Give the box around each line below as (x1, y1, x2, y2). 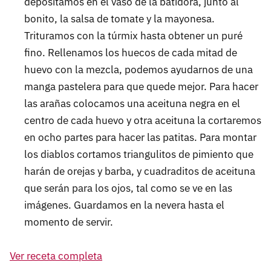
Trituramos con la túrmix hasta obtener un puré (24, 29, 243, 43)
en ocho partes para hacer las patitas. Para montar (24, 131, 256, 145)
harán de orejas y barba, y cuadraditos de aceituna (24, 165, 255, 178)
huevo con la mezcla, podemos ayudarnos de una (24, 63, 253, 77)
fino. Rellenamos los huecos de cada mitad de (24, 46, 237, 60)
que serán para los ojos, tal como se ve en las (24, 181, 232, 195)
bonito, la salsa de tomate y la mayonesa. (24, 12, 215, 26)
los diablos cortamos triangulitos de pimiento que (24, 148, 253, 162)
